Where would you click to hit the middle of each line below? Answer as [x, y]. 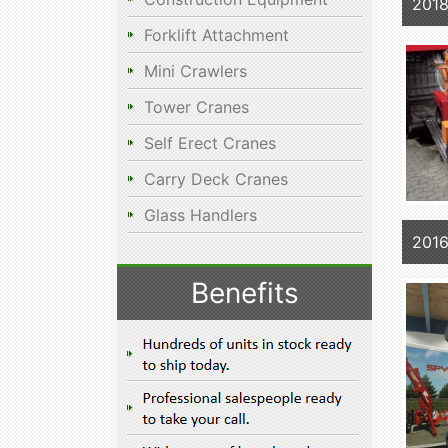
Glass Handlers [200, 215]
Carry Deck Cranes [216, 179]
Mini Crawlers [195, 71]
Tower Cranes [196, 107]
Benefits [244, 293]
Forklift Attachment [216, 35]
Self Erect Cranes [210, 143]
